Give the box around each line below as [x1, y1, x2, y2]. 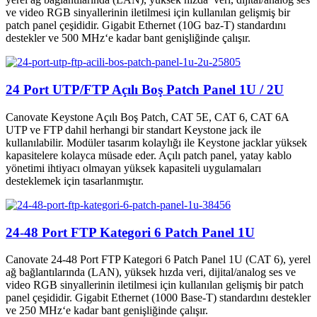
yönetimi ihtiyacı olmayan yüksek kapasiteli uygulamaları [6, 161, 261, 174]
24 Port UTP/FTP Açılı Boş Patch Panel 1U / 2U [6, 82, 284, 98]
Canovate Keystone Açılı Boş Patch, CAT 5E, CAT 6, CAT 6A [6, 110, 289, 123]
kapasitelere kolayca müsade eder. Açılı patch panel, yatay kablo [6, 149, 292, 161]
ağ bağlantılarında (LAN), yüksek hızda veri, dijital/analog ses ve [6, 266, 296, 279]
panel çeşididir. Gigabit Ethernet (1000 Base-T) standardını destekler [6, 292, 311, 304]
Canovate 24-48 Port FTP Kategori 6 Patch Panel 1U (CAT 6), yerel [6, 253, 311, 266]
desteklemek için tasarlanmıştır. [6, 174, 144, 187]
